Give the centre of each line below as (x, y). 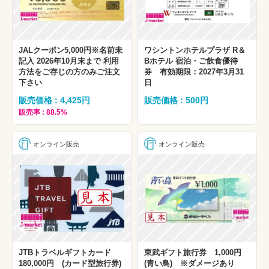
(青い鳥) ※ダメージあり (189, 263)
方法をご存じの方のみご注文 (69, 72)
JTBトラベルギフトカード (69, 252)
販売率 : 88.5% (43, 113)
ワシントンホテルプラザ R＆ (195, 50)
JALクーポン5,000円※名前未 (71, 50)
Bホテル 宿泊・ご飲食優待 (191, 61)
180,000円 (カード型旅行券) (70, 263)
